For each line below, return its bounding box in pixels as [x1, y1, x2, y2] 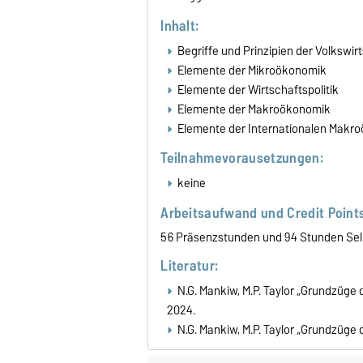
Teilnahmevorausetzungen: [160, 146, 323, 170]
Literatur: [160, 254, 219, 278]
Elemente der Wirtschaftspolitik [177, 79, 339, 100]
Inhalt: [160, 13, 199, 37]
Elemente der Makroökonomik [177, 99, 331, 119]
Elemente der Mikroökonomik [177, 60, 327, 80]
